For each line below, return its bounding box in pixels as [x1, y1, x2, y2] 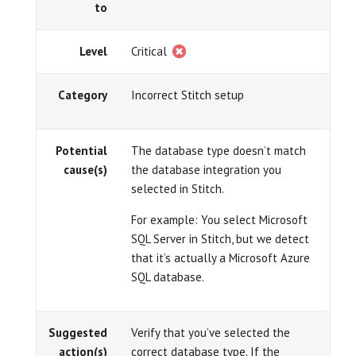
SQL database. [131, 269, 204, 284]
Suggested [48, 325, 107, 340]
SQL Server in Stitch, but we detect [131, 231, 309, 246]
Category [58, 87, 107, 103]
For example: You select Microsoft [131, 212, 308, 227]
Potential [56, 143, 107, 158]
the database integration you [131, 162, 281, 177]
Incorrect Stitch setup [131, 87, 244, 103]
